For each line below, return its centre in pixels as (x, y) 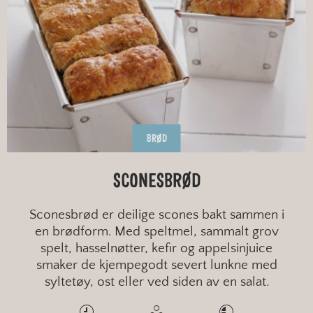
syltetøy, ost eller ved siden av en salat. (156, 282)
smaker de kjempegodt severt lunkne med (156, 265)
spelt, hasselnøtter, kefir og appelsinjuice (156, 248)
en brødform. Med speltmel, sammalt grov (156, 231)
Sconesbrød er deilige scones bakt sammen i (156, 214)
